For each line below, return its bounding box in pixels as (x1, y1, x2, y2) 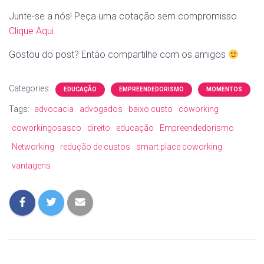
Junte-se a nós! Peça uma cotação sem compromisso (9, 11, 237, 22)
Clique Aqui (9, 25, 54, 37)
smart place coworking (136, 142, 222, 151)
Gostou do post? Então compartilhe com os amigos (9, 49, 228, 60)
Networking (12, 142, 54, 151)
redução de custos (60, 142, 130, 151)
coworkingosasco (12, 123, 81, 133)
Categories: (9, 84, 52, 93)
